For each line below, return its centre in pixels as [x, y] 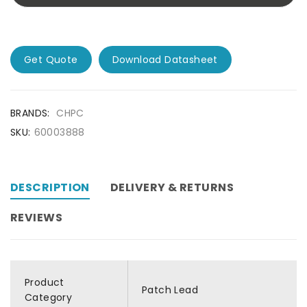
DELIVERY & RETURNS [172, 187]
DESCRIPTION [50, 187]
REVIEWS [37, 218]
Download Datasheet [165, 60]
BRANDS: [30, 113]
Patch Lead [170, 290]
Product [45, 282]
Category [49, 297]
